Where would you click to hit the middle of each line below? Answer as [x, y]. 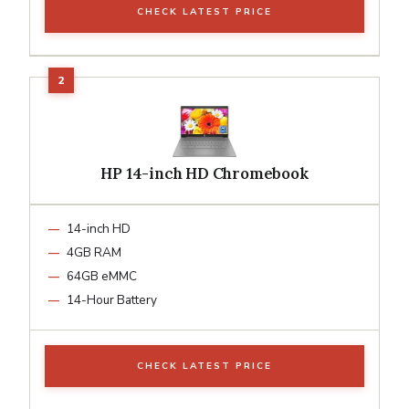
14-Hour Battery [112, 299]
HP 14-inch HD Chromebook [204, 173]
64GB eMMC [102, 276]
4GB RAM [94, 252]
